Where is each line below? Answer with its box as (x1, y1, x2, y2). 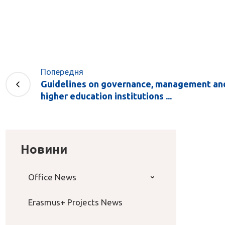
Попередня (40, 67, 84, 77)
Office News (28, 172, 76, 182)
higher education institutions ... (40, 91, 172, 101)
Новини (20, 143, 67, 157)
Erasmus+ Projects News (28, 197, 123, 207)
